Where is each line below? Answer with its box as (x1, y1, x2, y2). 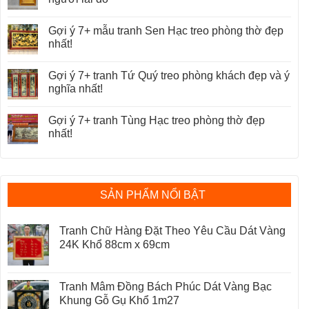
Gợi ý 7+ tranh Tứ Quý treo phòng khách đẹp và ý (48, 70, 290, 82)
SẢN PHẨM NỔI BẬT (100, 189, 206, 201)
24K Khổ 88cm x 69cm (59, 239, 170, 251)
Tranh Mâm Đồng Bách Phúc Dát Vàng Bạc (59, 281, 272, 293)
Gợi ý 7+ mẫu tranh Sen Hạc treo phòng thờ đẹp (48, 25, 283, 37)
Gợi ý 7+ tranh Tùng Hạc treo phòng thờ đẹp (48, 114, 265, 127)
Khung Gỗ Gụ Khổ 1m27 (59, 295, 179, 307)
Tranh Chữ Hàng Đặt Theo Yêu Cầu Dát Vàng (59, 225, 286, 237)
